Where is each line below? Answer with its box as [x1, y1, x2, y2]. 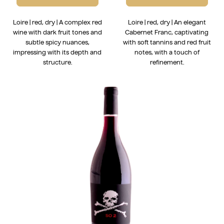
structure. [42, 58, 72, 66]
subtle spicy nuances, [25, 38, 89, 46]
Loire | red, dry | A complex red [12, 18, 102, 26]
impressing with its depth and [13, 48, 101, 56]
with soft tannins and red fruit [122, 38, 211, 46]
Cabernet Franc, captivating [125, 28, 208, 36]
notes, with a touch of [134, 48, 199, 56]
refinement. [149, 58, 184, 66]
